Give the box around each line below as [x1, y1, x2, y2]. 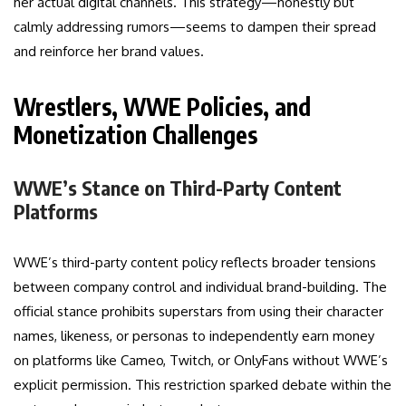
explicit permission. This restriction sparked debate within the [14, 376, 391, 394]
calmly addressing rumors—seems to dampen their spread [14, 18, 376, 36]
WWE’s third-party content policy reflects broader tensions [14, 254, 376, 272]
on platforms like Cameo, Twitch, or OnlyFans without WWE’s [14, 352, 388, 370]
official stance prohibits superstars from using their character [14, 303, 383, 321]
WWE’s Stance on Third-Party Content [14, 175, 342, 201]
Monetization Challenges [14, 120, 257, 150]
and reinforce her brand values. [14, 43, 204, 61]
